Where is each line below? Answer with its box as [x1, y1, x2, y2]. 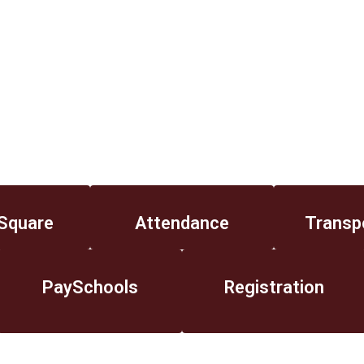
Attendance [134, 213, 229, 234]
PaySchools [41, 277, 138, 298]
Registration [223, 277, 324, 298]
